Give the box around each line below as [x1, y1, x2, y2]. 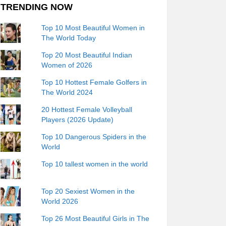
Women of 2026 [41, 61, 93, 69]
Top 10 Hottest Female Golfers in [41, 78, 147, 86]
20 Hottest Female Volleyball [41, 105, 133, 114]
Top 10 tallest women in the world [41, 160, 148, 168]
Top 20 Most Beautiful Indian [41, 51, 133, 59]
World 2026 [41, 197, 79, 205]
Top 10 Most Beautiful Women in [41, 24, 145, 32]
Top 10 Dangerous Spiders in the [41, 133, 147, 141]
